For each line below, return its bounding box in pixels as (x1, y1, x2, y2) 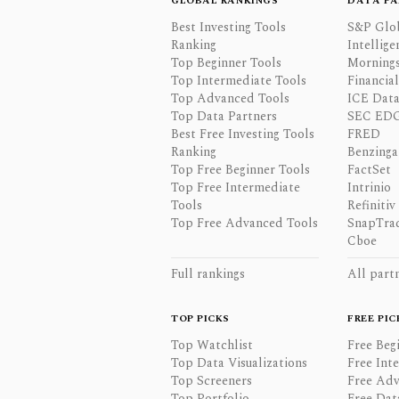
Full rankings (171, 265, 245, 283)
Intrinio (347, 178, 392, 197)
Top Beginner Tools (171, 53, 281, 72)
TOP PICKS (171, 311, 230, 326)
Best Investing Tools (171, 18, 286, 37)
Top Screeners (171, 371, 252, 390)
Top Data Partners (171, 107, 277, 126)
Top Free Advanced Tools (171, 214, 318, 232)
